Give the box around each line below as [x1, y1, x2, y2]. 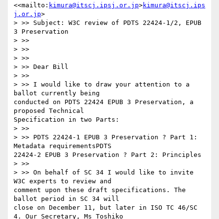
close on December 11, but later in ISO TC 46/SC [14, 204, 197, 212]
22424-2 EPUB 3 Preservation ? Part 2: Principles [14, 151, 201, 159]
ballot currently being [14, 89, 100, 97]
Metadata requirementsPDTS [14, 142, 111, 150]
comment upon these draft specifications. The [14, 186, 186, 194]
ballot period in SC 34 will [14, 195, 119, 203]
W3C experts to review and [14, 177, 111, 185]
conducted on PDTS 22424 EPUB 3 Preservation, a [14, 98, 194, 106]
